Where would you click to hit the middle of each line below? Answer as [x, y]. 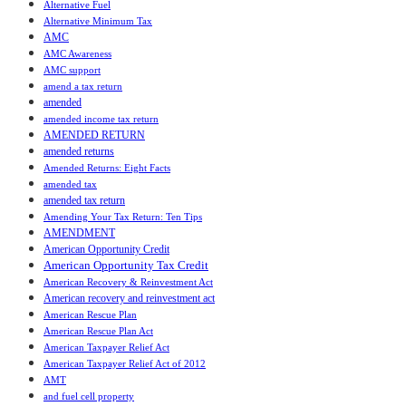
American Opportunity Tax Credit [126, 266]
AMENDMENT [79, 233]
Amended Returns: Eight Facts [107, 168]
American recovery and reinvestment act [129, 299]
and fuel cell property [89, 396]
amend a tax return [83, 87]
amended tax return [84, 201]
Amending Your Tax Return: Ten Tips [123, 217]
